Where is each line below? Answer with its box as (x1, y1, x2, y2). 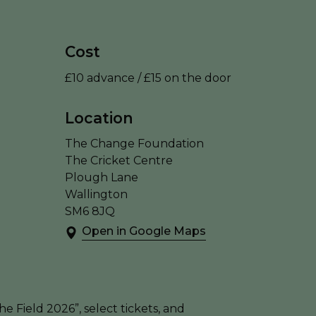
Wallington (65, 187, 128, 201)
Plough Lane (65, 170, 138, 184)
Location (65, 108, 133, 127)
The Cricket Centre (65, 153, 173, 167)
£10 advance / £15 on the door (65, 71, 231, 85)
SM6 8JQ (65, 204, 115, 218)
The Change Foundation (65, 136, 204, 150)
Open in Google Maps (82, 224, 206, 238)
